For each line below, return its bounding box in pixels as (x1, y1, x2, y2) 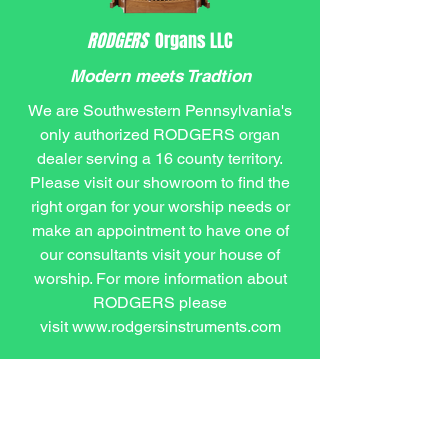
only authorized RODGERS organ (40, 125, 280, 144)
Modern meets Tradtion (69, 66, 251, 86)
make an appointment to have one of (31, 221, 289, 240)
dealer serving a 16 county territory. (37, 149, 283, 168)
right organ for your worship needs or (30, 197, 290, 216)
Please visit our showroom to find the (30, 173, 290, 192)
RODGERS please (93, 293, 227, 312)
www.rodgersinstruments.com (71, 317, 281, 336)
